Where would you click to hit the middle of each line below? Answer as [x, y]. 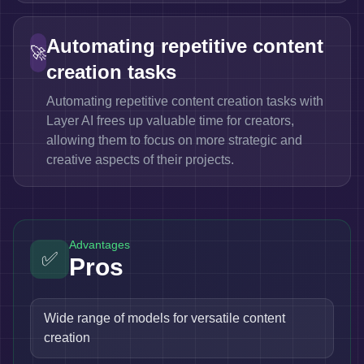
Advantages [100, 245]
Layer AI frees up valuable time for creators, [170, 121]
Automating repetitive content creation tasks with [185, 101]
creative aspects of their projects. [140, 160]
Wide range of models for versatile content [165, 318]
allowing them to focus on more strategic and [174, 140]
